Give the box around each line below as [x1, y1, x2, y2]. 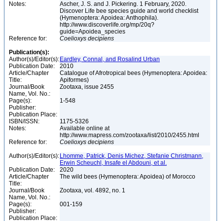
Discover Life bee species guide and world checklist [60, 7, 198, 14]
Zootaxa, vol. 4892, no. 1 [60, 187, 127, 194]
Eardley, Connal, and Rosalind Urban [60, 56, 160, 63]
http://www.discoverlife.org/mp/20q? [60, 21, 154, 28]
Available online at [60, 125, 110, 132]
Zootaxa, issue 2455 [60, 83, 115, 90]
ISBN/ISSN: [9, 118, 39, 125]
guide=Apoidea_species [60, 28, 127, 35]
